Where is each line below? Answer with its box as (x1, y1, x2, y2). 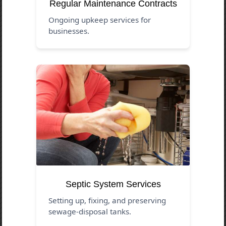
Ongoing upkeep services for (48, 14, 151, 25)
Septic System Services (65, 179, 161, 189)
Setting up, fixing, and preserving (48, 195, 166, 205)
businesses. (48, 25, 90, 36)
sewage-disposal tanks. (48, 206, 132, 216)
